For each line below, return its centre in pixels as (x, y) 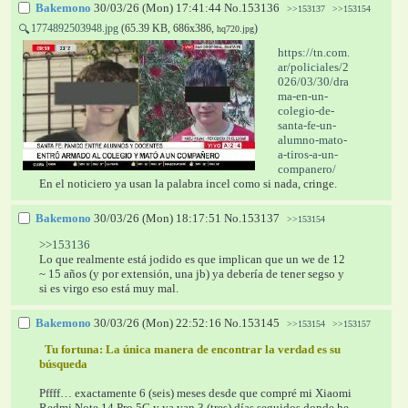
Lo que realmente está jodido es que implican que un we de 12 (193, 259)
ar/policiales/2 (313, 66)
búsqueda (65, 363)
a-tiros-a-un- (307, 154)
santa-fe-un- (306, 125)
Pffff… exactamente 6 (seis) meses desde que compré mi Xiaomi (196, 393)
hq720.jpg (235, 29)
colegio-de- (306, 110)
